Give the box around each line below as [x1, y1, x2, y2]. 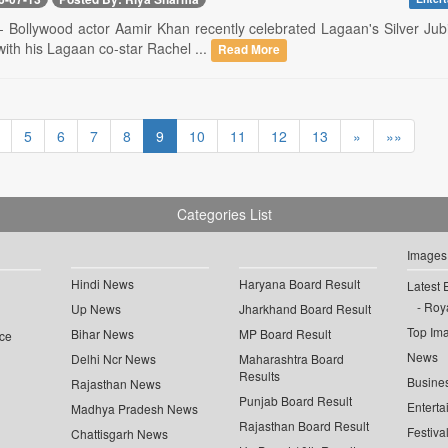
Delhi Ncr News [71, 350, 157, 368]
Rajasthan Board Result [239, 417, 369, 435]
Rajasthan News [71, 375, 162, 393]
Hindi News [71, 275, 135, 293]
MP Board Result [239, 325, 331, 343]
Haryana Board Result [239, 275, 360, 293]
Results [239, 367, 280, 385]
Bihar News [71, 325, 135, 343]
